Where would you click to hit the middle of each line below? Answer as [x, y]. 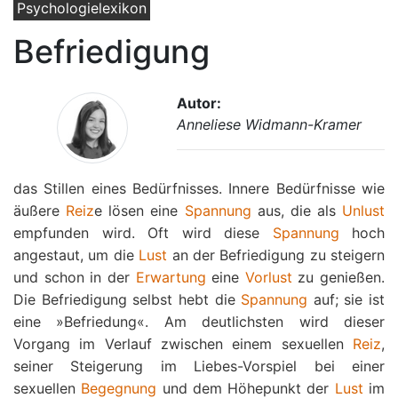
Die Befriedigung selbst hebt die [127, 299]
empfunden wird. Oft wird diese [143, 233]
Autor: [199, 103]
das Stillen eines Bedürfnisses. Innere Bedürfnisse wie [199, 188]
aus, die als [296, 211]
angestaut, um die [76, 255]
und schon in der [75, 277]
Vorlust [268, 277]
